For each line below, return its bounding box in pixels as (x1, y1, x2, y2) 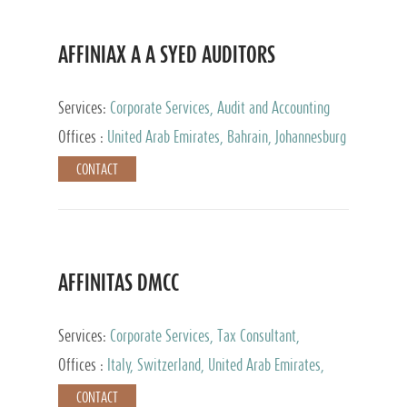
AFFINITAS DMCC (58, 272, 179, 293)
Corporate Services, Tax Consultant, (110, 328, 300, 343)
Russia (58, 377, 93, 392)
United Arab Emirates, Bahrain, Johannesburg (107, 129, 346, 144)
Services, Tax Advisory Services (58, 120, 227, 135)
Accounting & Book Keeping (58, 348, 204, 363)
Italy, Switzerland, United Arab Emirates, (107, 357, 324, 372)
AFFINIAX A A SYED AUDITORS (58, 44, 275, 65)
